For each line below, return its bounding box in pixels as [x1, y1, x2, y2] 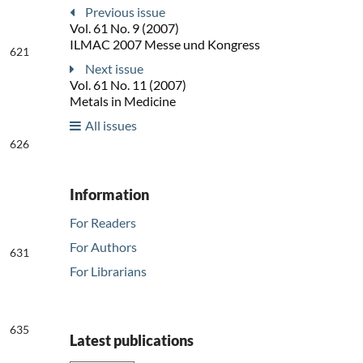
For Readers [70, 215, 136, 231]
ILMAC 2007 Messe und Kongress [70, 36, 260, 53]
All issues [85, 117, 137, 134]
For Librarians [70, 263, 147, 280]
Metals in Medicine [70, 93, 176, 109]
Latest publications [70, 331, 194, 350]
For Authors [70, 239, 137, 255]
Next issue [85, 61, 143, 77]
